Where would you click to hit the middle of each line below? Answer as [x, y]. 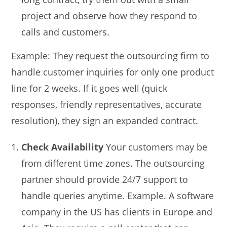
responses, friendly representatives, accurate [107, 104]
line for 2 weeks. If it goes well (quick [89, 88]
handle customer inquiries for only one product [113, 72]
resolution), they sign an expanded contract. [105, 120]
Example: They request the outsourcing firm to [110, 55]
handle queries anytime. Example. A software [118, 195]
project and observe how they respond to [109, 15]
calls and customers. [66, 32]
